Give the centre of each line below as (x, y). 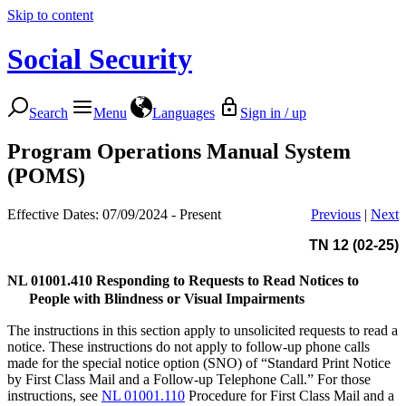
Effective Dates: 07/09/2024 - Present (114, 214)
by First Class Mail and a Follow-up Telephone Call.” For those (189, 379)
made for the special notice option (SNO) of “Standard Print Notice (199, 362)
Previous (336, 214)
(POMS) (46, 175)
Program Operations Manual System (179, 151)
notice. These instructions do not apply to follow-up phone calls (188, 346)
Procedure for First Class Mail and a (290, 395)
